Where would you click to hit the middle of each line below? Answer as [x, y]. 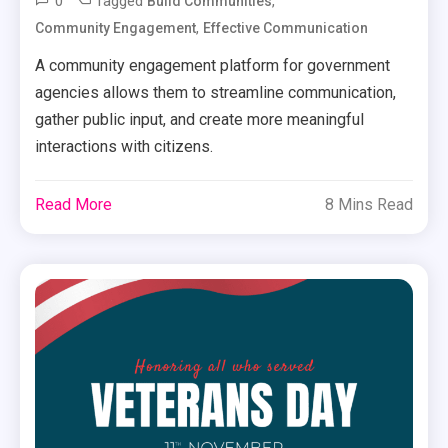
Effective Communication [286, 27]
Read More [74, 204]
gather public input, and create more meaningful [200, 119]
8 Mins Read [368, 204]
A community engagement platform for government [213, 65]
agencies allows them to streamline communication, [216, 92]
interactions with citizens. [124, 146]
